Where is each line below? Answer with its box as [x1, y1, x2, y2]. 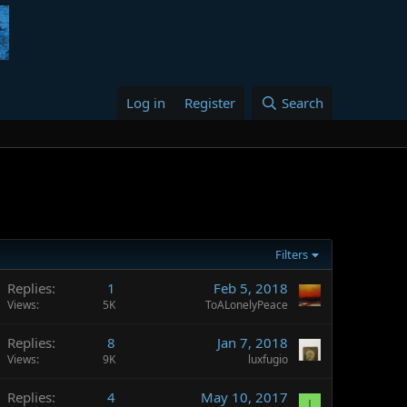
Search [282, 94, 323, 112]
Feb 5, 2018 [213, 279, 288, 297]
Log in [126, 94, 166, 112]
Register [184, 94, 236, 112]
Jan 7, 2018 [217, 333, 288, 352]
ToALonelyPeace [205, 297, 288, 313]
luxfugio [248, 352, 288, 367]
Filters [275, 246, 309, 263]
